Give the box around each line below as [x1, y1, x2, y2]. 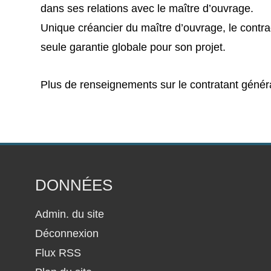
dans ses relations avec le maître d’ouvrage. [41, 2, 253, 15]
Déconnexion [35, 227, 99, 240]
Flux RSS [35, 247, 82, 259]
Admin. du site [35, 208, 105, 220]
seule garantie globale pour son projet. [41, 41, 226, 53]
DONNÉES [35, 176, 113, 194]
